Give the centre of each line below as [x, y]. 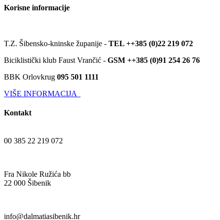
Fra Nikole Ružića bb [37, 174]
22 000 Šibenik [27, 183]
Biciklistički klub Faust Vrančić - [56, 60]
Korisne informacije [37, 7]
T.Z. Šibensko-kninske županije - [56, 43]
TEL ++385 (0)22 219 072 [151, 43]
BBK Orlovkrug [30, 77]
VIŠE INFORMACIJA [42, 93]
